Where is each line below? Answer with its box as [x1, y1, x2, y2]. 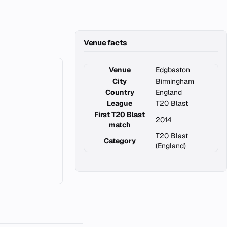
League [107, 99, 132, 108]
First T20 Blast [94, 110, 145, 119]
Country [105, 88, 134, 97]
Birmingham [156, 77, 194, 86]
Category [103, 136, 136, 145]
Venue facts [84, 37, 127, 47]
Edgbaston [156, 65, 190, 74]
